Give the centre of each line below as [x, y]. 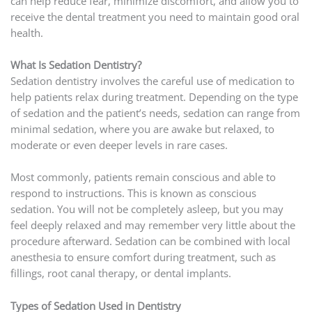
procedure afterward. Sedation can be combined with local [150, 241]
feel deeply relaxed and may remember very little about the [153, 225]
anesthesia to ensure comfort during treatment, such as [143, 257]
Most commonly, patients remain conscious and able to [143, 177]
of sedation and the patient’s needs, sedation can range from [155, 113]
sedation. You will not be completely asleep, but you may [147, 209]
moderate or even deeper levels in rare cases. [119, 145]
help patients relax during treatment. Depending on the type [154, 97]
